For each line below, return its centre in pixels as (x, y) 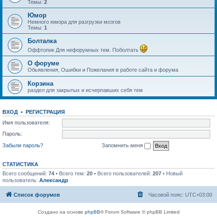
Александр (54, 180)
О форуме (43, 63)
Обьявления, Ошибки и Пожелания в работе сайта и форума (103, 70)
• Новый (172, 173)
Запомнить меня (123, 145)
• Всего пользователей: (123, 173)
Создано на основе (61, 212)
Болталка (42, 41)
